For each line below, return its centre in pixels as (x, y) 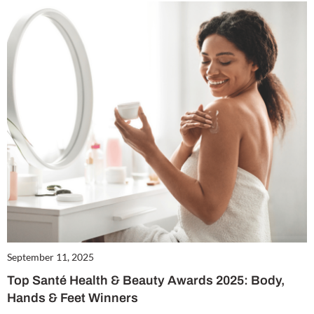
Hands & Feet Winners (73, 298)
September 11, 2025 (50, 257)
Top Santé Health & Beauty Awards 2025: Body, (146, 281)
